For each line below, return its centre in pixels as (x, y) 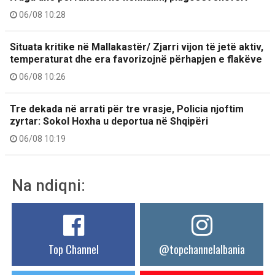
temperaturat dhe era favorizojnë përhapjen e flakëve (136, 59)
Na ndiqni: (48, 185)
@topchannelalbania (202, 249)
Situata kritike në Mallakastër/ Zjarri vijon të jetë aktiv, (137, 47)
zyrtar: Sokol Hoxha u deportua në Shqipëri (109, 121)
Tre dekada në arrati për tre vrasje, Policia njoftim (127, 109)
